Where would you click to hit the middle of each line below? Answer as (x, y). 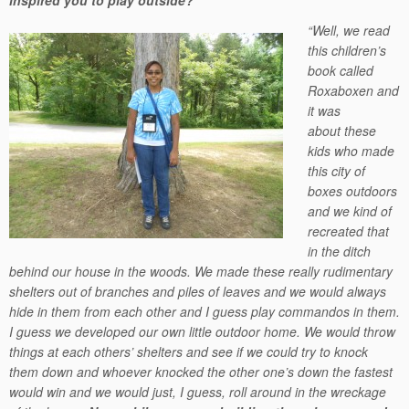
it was (325, 110)
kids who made (351, 151)
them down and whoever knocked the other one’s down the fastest (201, 372)
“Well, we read (349, 30)
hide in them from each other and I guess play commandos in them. (204, 311)
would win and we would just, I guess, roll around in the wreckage (198, 392)
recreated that (349, 231)
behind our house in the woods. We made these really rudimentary (201, 271)
